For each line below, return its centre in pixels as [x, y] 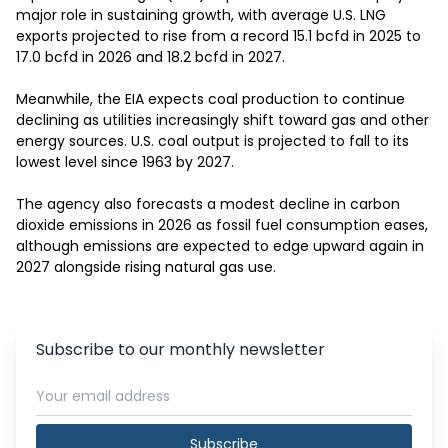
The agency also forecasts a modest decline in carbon [208, 204]
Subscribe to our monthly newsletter [180, 349]
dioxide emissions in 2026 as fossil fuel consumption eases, [222, 225]
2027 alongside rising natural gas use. [146, 267]
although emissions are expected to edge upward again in [220, 246]
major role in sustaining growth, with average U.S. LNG [201, 15]
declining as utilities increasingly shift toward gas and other [222, 120]
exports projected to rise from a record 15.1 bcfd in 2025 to [218, 36]
